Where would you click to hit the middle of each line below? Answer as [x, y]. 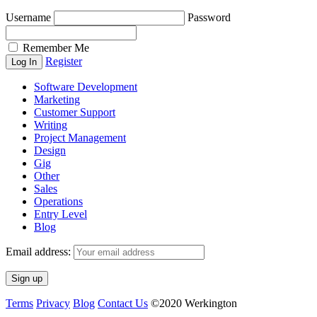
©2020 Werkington [192, 304]
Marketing [57, 100]
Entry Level [60, 214]
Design [50, 151]
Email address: [40, 252]
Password [209, 18]
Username [28, 18]
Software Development [86, 87]
